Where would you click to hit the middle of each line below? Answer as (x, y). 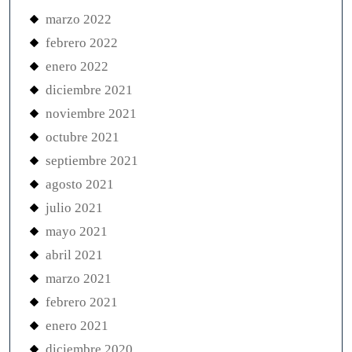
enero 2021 (77, 326)
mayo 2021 (77, 232)
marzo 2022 (79, 20)
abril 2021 (74, 255)
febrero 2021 (82, 302)
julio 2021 (74, 208)
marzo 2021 (79, 279)
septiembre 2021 (92, 161)
